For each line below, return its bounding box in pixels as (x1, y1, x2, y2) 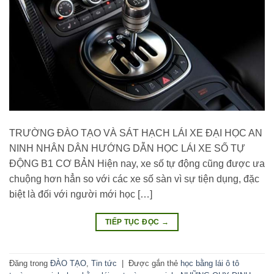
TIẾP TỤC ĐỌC (105, 217, 161, 226)
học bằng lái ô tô (180, 259, 239, 268)
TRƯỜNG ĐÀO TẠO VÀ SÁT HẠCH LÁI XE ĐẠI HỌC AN (9, 127, 262, 138)
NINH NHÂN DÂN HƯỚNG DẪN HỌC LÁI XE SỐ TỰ (9, 143, 245, 154)
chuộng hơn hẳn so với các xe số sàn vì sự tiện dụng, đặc (9, 173, 259, 184)
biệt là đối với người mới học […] (9, 188, 152, 199)
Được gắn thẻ (128, 259, 180, 268)
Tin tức (91, 259, 117, 268)
